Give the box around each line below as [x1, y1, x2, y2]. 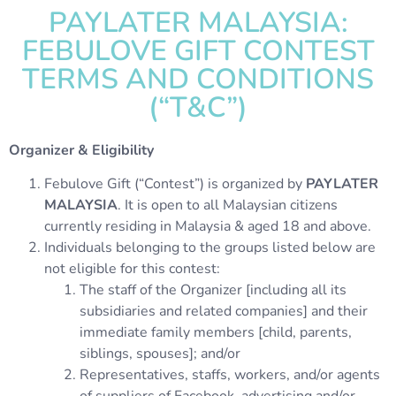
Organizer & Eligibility [9, 141, 154, 160]
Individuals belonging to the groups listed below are [44, 238, 376, 258]
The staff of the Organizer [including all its [80, 280, 346, 301]
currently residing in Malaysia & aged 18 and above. [44, 217, 371, 237]
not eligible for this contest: [44, 259, 220, 279]
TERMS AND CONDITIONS [22, 60, 374, 98]
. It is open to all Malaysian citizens [118, 195, 338, 216]
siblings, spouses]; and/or [80, 344, 240, 364]
